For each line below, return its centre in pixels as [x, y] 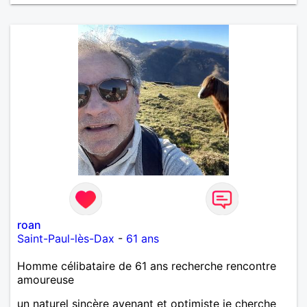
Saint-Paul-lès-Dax [66, 238]
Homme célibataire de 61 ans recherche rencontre [147, 266]
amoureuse [46, 279]
